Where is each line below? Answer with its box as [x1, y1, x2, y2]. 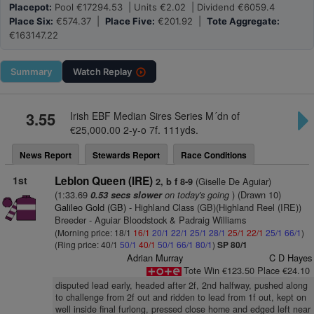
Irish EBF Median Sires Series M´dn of [69, 109, 240, 123]
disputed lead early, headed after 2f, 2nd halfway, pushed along [55, 279, 308, 292]
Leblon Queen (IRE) [54, 173, 153, 189]
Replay [103, 66, 132, 77]
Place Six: [9, 15, 53, 27]
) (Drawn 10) [228, 188, 281, 201]
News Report [20, 149, 71, 161]
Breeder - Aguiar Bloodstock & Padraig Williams [54, 213, 246, 226]
